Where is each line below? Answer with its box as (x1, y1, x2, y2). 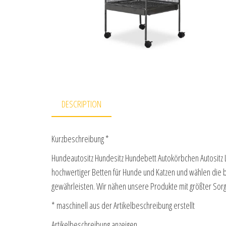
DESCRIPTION (62, 98, 101, 110)
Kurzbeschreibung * (51, 133, 109, 145)
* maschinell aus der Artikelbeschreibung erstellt (51, 199, 195, 212)
